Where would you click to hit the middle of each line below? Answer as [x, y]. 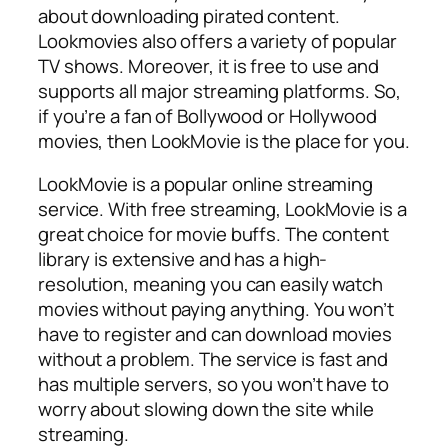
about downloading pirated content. [189, 15]
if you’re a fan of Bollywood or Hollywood [207, 115]
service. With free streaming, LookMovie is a [222, 209]
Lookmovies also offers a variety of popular [217, 40]
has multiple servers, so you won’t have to [213, 384]
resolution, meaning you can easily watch [210, 284]
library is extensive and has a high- [183, 259]
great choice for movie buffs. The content [213, 234]
